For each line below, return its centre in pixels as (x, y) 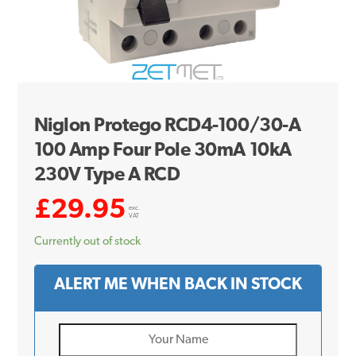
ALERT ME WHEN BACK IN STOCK (178, 284)
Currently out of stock (87, 242)
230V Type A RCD (107, 175)
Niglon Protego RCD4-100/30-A (167, 126)
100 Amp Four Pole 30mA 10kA (163, 151)
